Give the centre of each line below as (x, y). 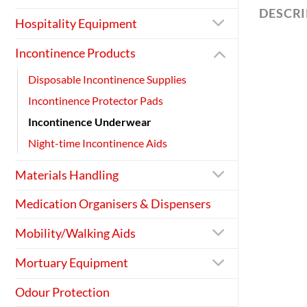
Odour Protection (62, 292)
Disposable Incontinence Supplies (107, 79)
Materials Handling (67, 175)
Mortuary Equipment (72, 263)
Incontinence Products (75, 53)
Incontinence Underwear (90, 121)
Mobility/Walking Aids (75, 233)
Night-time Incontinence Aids (98, 143)
